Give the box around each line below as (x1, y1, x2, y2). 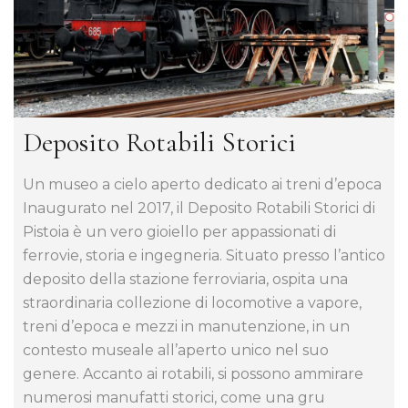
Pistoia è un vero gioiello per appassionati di (23, 222, 336, 240)
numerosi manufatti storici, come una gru (23, 388, 325, 406)
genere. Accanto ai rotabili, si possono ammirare (23, 364, 363, 382)
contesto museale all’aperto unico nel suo (23, 341, 329, 359)
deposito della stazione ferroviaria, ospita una (23, 270, 348, 288)
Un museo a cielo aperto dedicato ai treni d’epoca (23, 175, 382, 193)
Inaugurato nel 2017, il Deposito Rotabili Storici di (23, 199, 375, 217)
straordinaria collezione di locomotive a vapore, (23, 293, 362, 311)
